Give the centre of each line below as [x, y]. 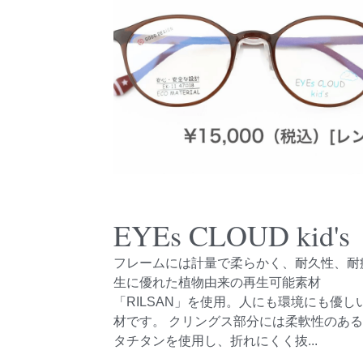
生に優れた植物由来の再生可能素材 [218, 282]
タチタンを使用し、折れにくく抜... [216, 341]
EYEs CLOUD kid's [232, 235]
